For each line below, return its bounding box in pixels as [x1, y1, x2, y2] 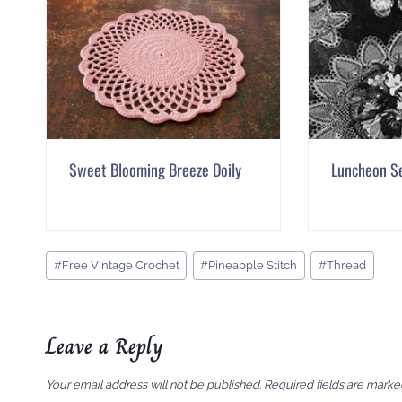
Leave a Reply [46, 328, 163, 363]
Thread [327, 258, 367, 272]
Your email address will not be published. [46, 378, 261, 392]
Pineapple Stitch [208, 258, 298, 272]
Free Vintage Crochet [61, 258, 179, 272]
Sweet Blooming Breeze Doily [69, 158, 241, 182]
